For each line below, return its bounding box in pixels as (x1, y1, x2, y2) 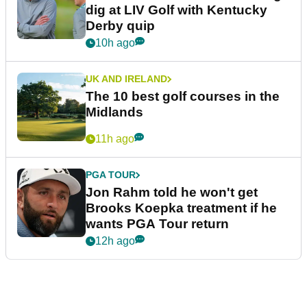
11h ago (95, 133, 134, 145)
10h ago (95, 37, 135, 49)
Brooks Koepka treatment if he (86, 201, 277, 216)
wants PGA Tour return (86, 217, 229, 232)
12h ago (95, 235, 135, 247)
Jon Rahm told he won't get (86, 185, 258, 200)
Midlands (86, 105, 143, 120)
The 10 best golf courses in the (86, 89, 280, 104)
